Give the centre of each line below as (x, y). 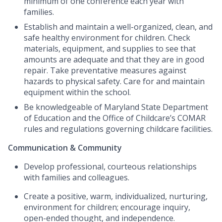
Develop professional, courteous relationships (110, 167)
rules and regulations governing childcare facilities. (118, 129)
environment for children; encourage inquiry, (107, 207)
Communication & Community (65, 148)
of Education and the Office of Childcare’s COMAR (115, 118)
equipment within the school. (77, 92)
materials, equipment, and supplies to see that (110, 49)
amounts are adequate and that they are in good (114, 60)
